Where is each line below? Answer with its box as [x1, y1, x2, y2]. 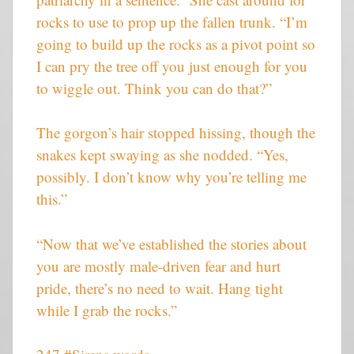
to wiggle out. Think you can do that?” [36, 77, 272, 98]
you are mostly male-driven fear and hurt [36, 255, 281, 276]
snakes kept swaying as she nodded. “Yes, [36, 145, 288, 165]
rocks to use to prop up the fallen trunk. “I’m [36, 11, 307, 32]
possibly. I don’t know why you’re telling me [36, 167, 307, 187]
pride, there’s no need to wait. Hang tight [36, 277, 283, 298]
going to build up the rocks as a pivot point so [36, 33, 315, 54]
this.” [36, 189, 67, 209]
